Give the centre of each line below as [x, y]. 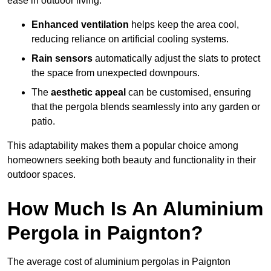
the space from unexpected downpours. [116, 73]
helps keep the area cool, [184, 25]
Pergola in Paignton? [105, 233]
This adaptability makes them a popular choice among [123, 146]
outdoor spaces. [41, 175]
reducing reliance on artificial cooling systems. [130, 39]
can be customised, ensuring [188, 93]
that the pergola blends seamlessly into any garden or [146, 107]
